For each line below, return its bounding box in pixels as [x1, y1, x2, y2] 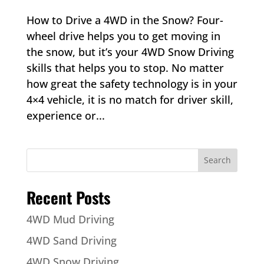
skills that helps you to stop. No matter [26, 60, 224, 75]
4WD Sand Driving [26, 233, 117, 247]
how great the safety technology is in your [26, 76, 237, 91]
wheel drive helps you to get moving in [26, 28, 220, 43]
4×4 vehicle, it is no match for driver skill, [26, 92, 233, 107]
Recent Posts [26, 185, 110, 209]
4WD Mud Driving [26, 212, 114, 226]
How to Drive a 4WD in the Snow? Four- [26, 12, 223, 27]
